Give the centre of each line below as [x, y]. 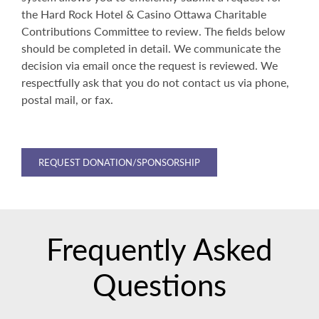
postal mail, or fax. [67, 100]
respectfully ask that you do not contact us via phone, [155, 83]
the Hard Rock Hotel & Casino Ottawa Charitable [144, 14]
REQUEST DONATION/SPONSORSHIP [119, 162]
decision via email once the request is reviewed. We [150, 66]
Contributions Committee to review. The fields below [153, 31]
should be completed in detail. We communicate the [151, 48]
